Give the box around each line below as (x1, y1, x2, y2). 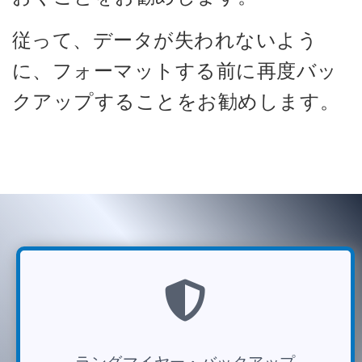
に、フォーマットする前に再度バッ (12, 56, 338, 83)
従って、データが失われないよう (12, 25, 318, 53)
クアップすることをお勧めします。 (12, 86, 340, 114)
